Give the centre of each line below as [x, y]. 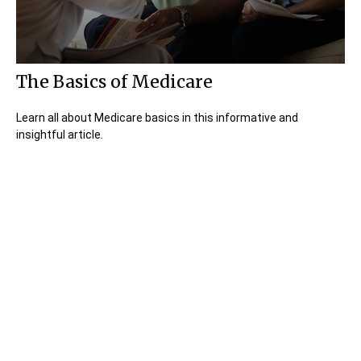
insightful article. [60, 135]
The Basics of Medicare [114, 82]
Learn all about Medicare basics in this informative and [157, 118]
